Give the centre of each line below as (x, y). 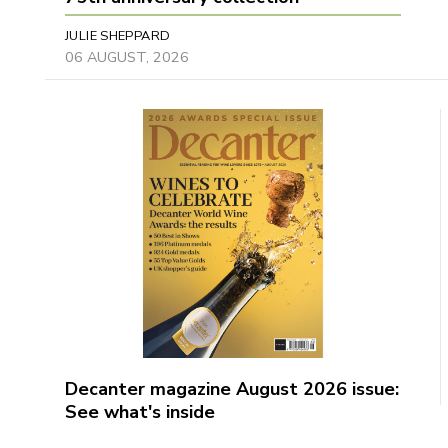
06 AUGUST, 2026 (127, 56)
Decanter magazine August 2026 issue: (232, 388)
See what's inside (140, 411)
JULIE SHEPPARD (118, 35)
